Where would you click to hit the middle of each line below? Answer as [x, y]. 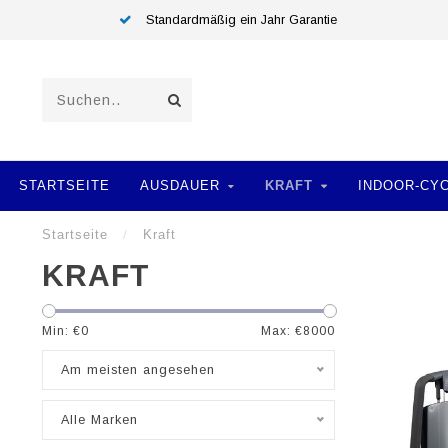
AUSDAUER [180, 185]
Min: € [61, 331]
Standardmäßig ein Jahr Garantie [239, 20]
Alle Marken [99, 420]
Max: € [281, 331]
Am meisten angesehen [138, 370]
